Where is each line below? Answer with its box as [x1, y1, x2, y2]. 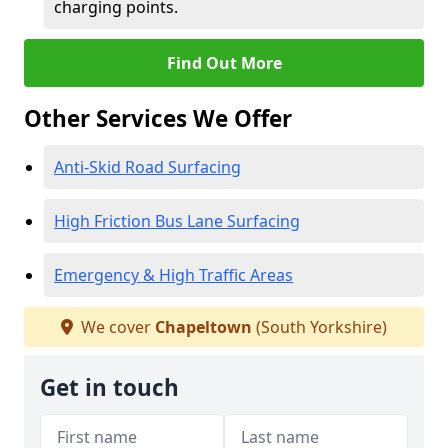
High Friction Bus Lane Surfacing [54, 210, 300, 232]
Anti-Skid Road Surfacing [54, 156, 241, 178]
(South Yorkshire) [252, 316, 387, 338]
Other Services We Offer [24, 103, 292, 134]
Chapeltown [155, 316, 252, 338]
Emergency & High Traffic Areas [54, 264, 293, 286]
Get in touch [40, 372, 179, 403]
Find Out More [166, 52, 282, 74]
